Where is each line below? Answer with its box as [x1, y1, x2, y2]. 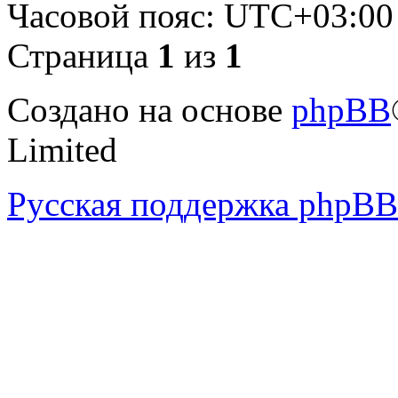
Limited [7, 131, 117, 170]
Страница [7, 36, 157, 76]
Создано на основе [7, 91, 291, 130]
